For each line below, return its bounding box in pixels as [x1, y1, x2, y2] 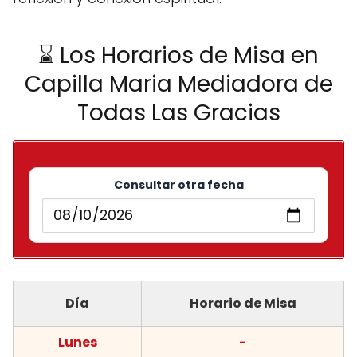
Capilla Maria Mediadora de [24, 68, 333, 100]
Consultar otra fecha [113, 176, 244, 193]
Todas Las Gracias [76, 96, 280, 128]
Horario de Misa [189, 294, 296, 313]
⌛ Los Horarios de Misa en [38, 39, 319, 71]
